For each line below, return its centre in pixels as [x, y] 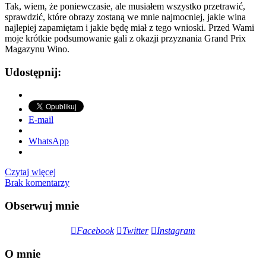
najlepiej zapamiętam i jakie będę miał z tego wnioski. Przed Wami [129, 27]
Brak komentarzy [37, 183]
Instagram [176, 230]
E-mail [41, 120]
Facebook [95, 230]
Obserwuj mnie [42, 206]
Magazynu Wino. [37, 49]
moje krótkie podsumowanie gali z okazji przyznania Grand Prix [125, 38]
